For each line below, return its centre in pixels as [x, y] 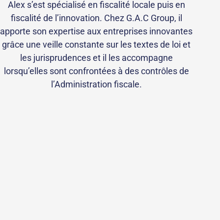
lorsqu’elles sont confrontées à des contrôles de [96, 71]
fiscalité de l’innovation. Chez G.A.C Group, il [96, 18]
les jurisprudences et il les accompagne [96, 58]
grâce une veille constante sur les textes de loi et [96, 45]
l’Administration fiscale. [96, 84]
